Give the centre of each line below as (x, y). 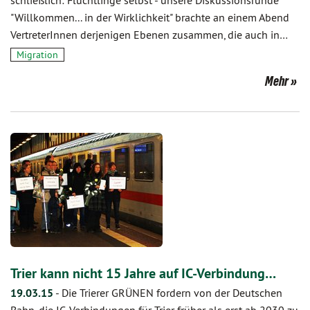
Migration (37, 55)
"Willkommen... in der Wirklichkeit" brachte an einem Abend (150, 17)
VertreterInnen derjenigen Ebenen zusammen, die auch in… (149, 35)
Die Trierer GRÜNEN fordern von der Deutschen (172, 293)
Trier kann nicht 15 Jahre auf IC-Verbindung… (143, 273)
